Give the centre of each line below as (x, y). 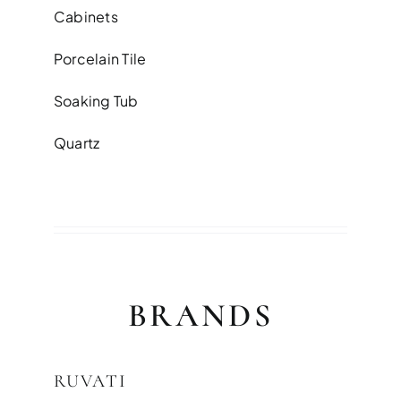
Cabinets (86, 17)
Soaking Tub (96, 101)
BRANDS (200, 316)
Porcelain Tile (100, 59)
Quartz (77, 143)
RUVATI (90, 382)
